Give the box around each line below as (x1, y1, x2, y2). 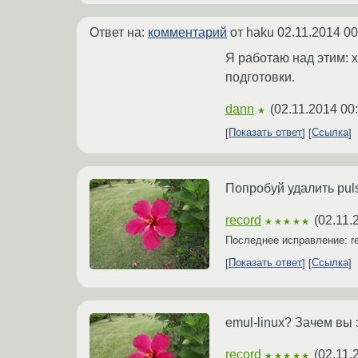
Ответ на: (89, 25, 148, 39)
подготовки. (225, 70, 295, 84)
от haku (227, 25, 277, 39)
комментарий (148, 25, 227, 39)
